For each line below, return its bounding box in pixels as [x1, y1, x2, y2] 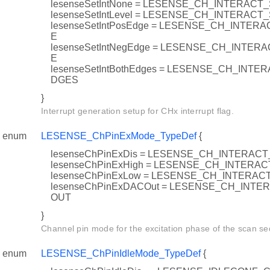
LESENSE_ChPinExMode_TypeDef [41, 131, 196, 142]
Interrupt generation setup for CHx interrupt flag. [41, 106, 234, 116]
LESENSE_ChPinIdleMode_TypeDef [41, 248, 201, 259]
